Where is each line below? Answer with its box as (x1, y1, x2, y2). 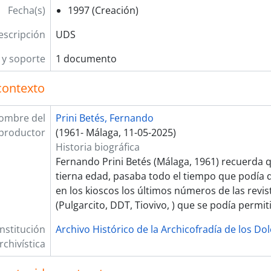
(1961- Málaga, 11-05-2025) (55, 126, 176, 139)
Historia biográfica (55, 140, 140, 154)
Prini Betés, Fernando (55, 111, 154, 125)
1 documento (55, 52, 117, 65)
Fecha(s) (7, 4, 45, 17)
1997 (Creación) (67, 4, 139, 17)
